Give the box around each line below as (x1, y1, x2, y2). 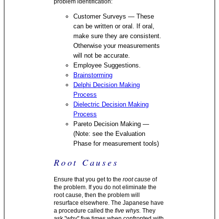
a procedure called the (54, 207, 115, 214)
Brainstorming (73, 71, 113, 79)
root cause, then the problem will (54, 192, 140, 198)
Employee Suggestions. (73, 62, 141, 69)
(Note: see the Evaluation (73, 130, 146, 137)
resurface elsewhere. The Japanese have (54, 199, 164, 206)
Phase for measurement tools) (73, 140, 159, 147)
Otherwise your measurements (73, 42, 160, 49)
